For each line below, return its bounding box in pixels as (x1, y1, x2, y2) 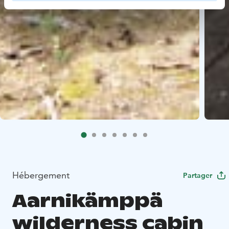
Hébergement (12, 169, 70, 181)
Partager (183, 170, 212, 180)
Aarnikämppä (12, 189, 163, 213)
